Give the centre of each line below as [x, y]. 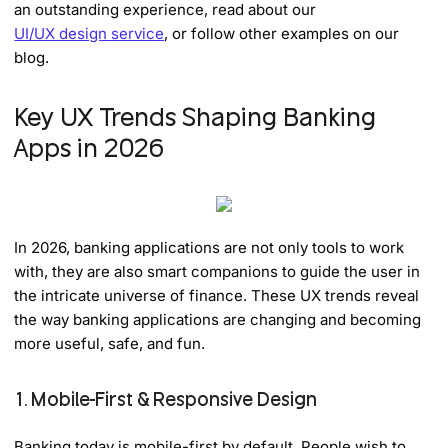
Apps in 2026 [89, 147]
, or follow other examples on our [282, 33]
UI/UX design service [89, 33]
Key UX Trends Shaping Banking [195, 116]
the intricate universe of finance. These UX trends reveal [217, 295]
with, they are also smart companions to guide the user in [217, 271]
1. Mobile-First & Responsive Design [166, 398]
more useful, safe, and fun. [110, 343]
